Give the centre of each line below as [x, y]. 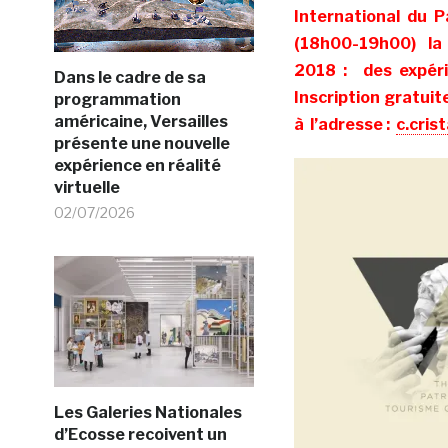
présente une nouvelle [141, 143]
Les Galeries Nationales [147, 412]
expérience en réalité [137, 165]
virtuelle [86, 187]
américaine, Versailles [140, 121]
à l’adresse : [344, 124]
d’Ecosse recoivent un [140, 434]
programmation [117, 99]
